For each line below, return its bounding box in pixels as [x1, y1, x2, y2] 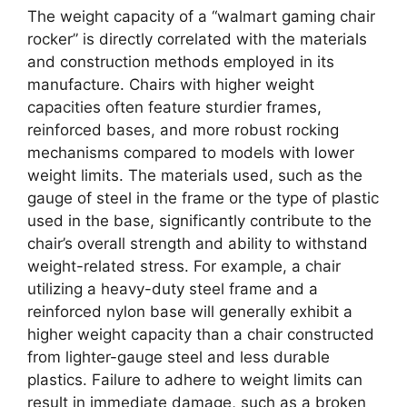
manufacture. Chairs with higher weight [27, 74, 314, 94]
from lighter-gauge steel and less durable [27, 347, 330, 366]
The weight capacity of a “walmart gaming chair [27, 6, 375, 25]
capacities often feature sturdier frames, [27, 97, 322, 116]
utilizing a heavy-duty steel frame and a [27, 279, 318, 298]
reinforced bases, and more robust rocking [27, 120, 339, 139]
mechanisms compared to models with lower [27, 143, 354, 162]
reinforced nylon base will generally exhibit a [27, 302, 352, 321]
